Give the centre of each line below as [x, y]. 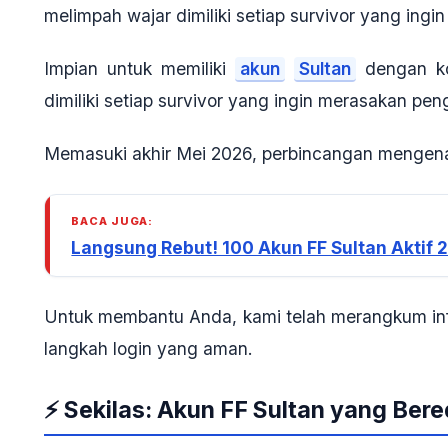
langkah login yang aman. [148, 348]
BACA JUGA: [112, 220]
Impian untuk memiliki [139, 69]
